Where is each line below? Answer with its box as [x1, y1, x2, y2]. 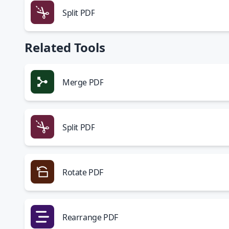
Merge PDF [62, 77, 104, 88]
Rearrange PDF [62, 212, 118, 223]
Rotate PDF [62, 167, 103, 178]
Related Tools [25, 39, 105, 56]
